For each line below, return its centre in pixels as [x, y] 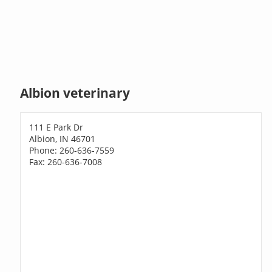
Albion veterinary [75, 93]
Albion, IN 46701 [63, 138]
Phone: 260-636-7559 [72, 150]
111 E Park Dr [56, 127]
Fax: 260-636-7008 [66, 161]
